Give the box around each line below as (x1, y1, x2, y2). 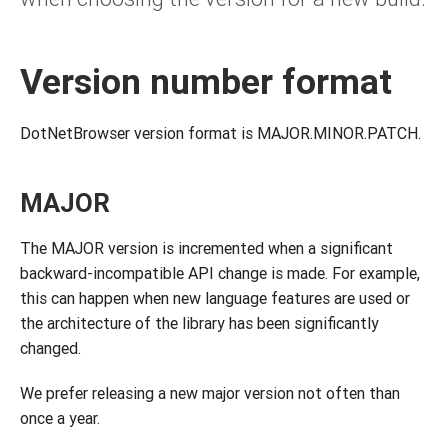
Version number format (20, 60, 392, 103)
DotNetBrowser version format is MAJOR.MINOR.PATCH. (20, 123, 421, 143)
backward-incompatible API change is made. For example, (20, 263, 420, 283)
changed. (20, 338, 81, 358)
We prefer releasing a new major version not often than (20, 383, 400, 403)
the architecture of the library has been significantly (20, 313, 379, 333)
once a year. (20, 408, 100, 428)
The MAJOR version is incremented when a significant (20, 238, 393, 258)
